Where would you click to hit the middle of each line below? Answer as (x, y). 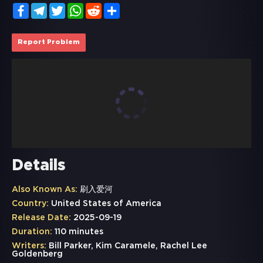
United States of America (105, 204)
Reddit (115, 8)
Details (39, 166)
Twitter (80, 8)
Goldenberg (37, 254)
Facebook (49, 8)
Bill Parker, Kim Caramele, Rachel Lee (127, 246)
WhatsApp (104, 8)
